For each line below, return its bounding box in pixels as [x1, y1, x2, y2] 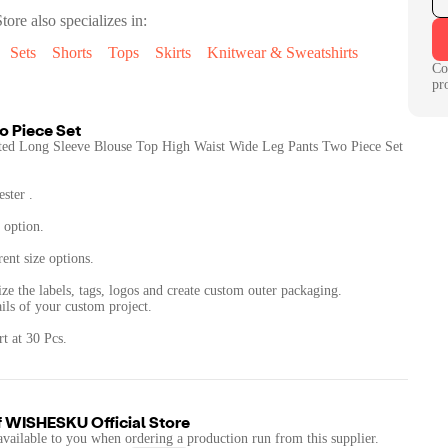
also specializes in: [27, 12, 147, 29]
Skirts [155, 44, 191, 61]
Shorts [52, 44, 92, 61]
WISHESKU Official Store [5, 412, 190, 431]
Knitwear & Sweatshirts [207, 44, 358, 61]
